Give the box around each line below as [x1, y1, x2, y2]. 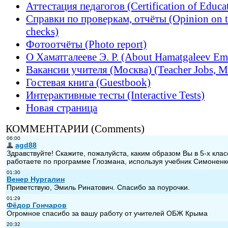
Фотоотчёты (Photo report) [26, 38, 147, 50]
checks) [26, 25, 59, 38]
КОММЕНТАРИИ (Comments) [6, 122, 145, 135]
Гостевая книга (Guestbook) [26, 76, 151, 89]
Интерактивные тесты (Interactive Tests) [26, 89, 205, 101]
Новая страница [26, 101, 97, 114]
